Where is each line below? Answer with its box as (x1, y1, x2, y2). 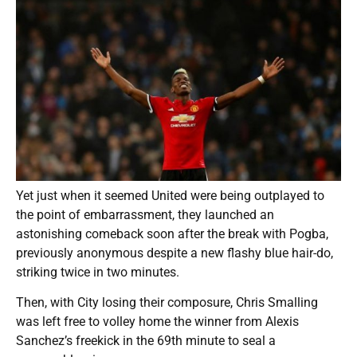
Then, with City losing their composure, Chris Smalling (16, 294, 318, 310)
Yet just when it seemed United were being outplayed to (16, 187, 324, 203)
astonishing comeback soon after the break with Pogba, (16, 226, 328, 241)
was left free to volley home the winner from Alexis (16, 313, 299, 329)
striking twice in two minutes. (16, 264, 179, 280)
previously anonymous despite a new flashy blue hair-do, (16, 245, 333, 261)
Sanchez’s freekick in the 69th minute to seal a (16, 332, 276, 348)
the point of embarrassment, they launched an (16, 206, 274, 222)
